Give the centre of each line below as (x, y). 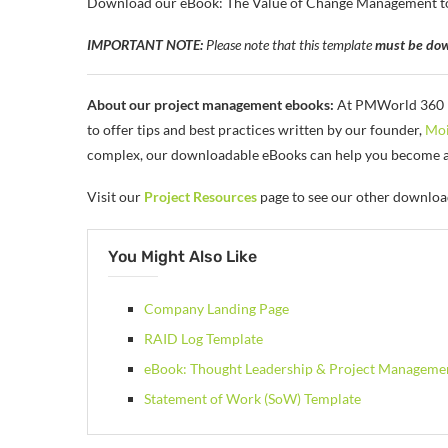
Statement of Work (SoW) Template (252, 399)
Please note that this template (289, 45)
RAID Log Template (203, 339)
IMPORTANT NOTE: (145, 45)
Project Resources (200, 197)
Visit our (114, 197)
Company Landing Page (216, 309)
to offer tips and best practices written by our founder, (256, 130)
